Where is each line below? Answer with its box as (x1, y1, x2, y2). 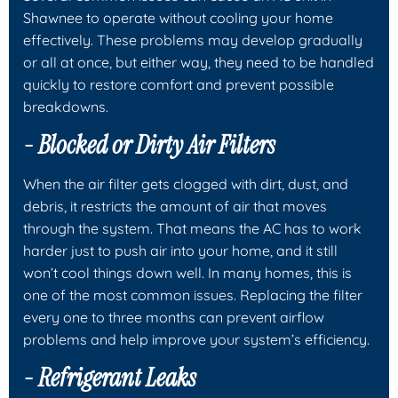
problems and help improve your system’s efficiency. (23, 330, 370, 348)
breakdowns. (23, 97, 108, 115)
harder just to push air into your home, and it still (23, 241, 338, 259)
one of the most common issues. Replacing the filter (23, 285, 362, 304)
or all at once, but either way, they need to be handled (23, 52, 374, 71)
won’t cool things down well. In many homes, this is (23, 263, 352, 282)
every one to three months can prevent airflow (23, 307, 324, 326)
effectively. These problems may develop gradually (23, 30, 362, 49)
